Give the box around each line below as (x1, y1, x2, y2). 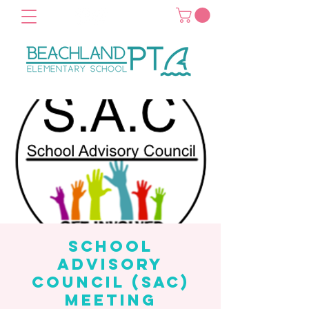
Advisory (57, 255, 163, 275)
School (68, 237, 153, 257)
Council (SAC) (31, 272, 190, 292)
